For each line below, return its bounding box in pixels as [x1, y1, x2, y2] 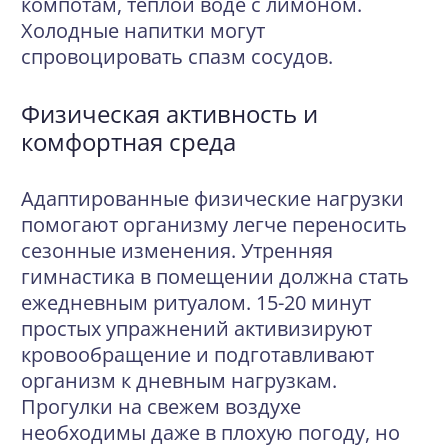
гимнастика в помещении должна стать [21, 263, 409, 290]
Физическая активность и [21, 97, 318, 130]
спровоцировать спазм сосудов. [21, 43, 333, 70]
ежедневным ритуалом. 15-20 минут [21, 289, 371, 316]
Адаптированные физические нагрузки [21, 185, 404, 212]
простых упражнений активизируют [21, 315, 372, 342]
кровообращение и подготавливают [21, 341, 374, 368]
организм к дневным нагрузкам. [21, 367, 337, 394]
